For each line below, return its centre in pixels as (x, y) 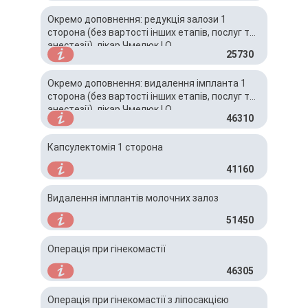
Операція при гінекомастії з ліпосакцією (138, 300)
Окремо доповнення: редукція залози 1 (137, 19)
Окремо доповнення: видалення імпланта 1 (147, 83)
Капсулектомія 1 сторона (105, 147)
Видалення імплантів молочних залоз (133, 198)
